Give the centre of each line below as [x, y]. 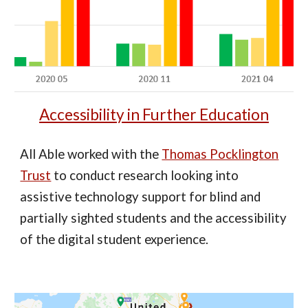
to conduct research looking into [145, 176]
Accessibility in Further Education [154, 115]
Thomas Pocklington [220, 154]
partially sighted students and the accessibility [154, 218]
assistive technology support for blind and [141, 197]
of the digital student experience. [114, 240]
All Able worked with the [91, 154]
